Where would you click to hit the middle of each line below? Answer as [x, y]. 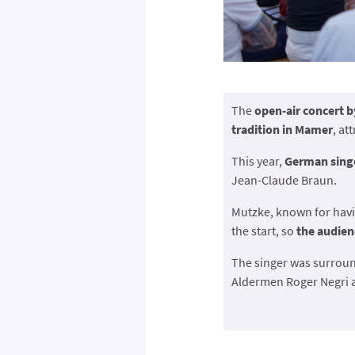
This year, [258, 161]
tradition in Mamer [282, 130]
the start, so [263, 231]
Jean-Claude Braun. [284, 180]
